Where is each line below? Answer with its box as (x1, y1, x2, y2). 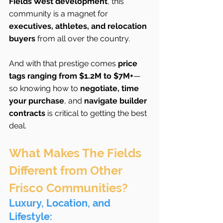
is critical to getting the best (45, 109, 149, 118)
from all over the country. (35, 34, 130, 44)
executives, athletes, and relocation (9, 21, 149, 31)
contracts (9, 109, 45, 118)
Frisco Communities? (9, 181, 128, 196)
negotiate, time (80, 84, 141, 94)
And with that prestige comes (9, 59, 118, 69)
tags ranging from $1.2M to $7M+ (9, 71, 133, 81)
